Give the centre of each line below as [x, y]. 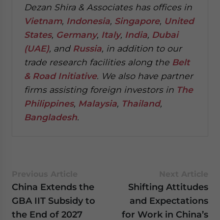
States [38, 35]
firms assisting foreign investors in [100, 90]
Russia [87, 48]
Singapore [137, 21]
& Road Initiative [60, 76]
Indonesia [88, 21]
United [179, 21]
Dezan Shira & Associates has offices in [108, 7]
